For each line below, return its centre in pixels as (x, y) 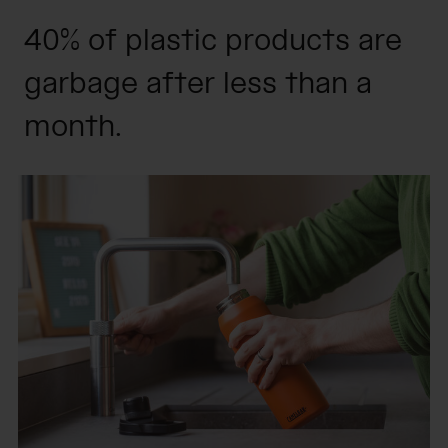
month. (73, 126)
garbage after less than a (198, 83)
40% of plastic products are (213, 40)
